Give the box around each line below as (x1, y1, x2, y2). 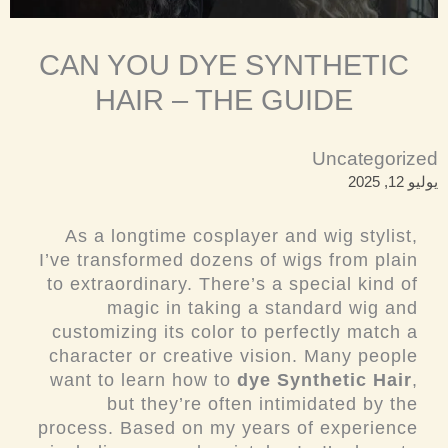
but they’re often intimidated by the (107, 393, 418, 414)
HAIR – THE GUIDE (95, 83, 353, 116)
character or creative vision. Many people (49, 345, 418, 366)
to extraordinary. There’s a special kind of (47, 273, 418, 294)
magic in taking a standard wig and (107, 297, 418, 318)
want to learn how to (50, 369, 237, 390)
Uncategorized (312, 147, 438, 169)
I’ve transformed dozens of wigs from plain (39, 249, 418, 270)
